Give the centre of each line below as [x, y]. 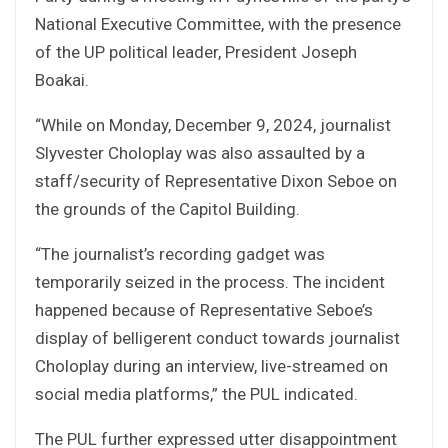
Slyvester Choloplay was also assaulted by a [200, 152]
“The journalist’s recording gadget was [180, 253]
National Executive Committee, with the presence [218, 23]
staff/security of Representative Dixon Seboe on [216, 180]
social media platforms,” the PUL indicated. [196, 393]
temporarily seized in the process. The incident [210, 281]
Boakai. [62, 79]
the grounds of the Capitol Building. [169, 208]
